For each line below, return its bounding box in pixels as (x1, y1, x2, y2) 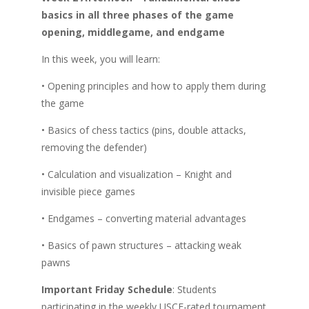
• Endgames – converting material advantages (41, 211, 246, 225)
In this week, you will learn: (41, 52, 160, 66)
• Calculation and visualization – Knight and (41, 167, 232, 181)
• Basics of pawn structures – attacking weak (41, 238, 241, 252)
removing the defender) (41, 140, 147, 154)
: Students (172, 282, 217, 296)
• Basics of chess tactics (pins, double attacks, (41, 123, 246, 137)
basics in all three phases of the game (41, 8, 234, 21)
